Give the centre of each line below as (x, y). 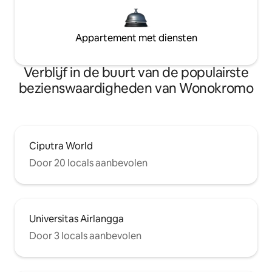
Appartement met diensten (136, 38)
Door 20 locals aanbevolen (88, 163)
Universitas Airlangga (76, 219)
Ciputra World (61, 146)
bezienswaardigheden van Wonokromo (136, 89)
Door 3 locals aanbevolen (85, 236)
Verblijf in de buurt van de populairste (136, 73)
